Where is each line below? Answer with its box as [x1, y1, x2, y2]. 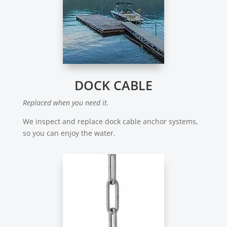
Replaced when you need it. [22, 98, 109, 108]
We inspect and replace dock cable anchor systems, [22, 117, 198, 127]
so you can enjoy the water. [22, 128, 116, 138]
